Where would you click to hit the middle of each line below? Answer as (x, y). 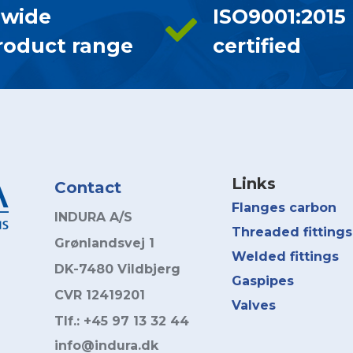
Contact (88, 187)
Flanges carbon (284, 208)
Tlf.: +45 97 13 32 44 (122, 321)
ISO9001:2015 (279, 16)
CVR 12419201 (102, 295)
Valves (254, 305)
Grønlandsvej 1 (104, 243)
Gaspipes (263, 281)
